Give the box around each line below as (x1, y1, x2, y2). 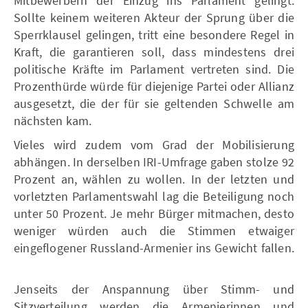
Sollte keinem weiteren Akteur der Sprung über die (14, 9, 294, 25)
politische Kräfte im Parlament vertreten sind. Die (14, 60, 294, 77)
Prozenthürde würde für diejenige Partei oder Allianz (14, 78, 294, 94)
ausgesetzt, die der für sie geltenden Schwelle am (14, 95, 294, 111)
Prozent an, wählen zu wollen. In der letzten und (14, 170, 294, 187)
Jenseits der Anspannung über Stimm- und (14, 280, 294, 297)
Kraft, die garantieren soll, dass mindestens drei (14, 43, 294, 60)
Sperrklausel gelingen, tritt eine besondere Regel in (14, 26, 294, 43)
